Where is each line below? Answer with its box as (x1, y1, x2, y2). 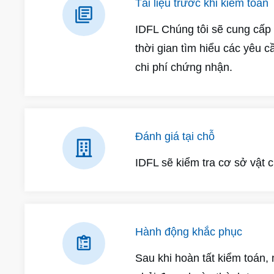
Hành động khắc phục (135, 226, 242, 238)
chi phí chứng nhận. (135, 61, 232, 73)
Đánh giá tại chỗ (135, 130, 215, 143)
